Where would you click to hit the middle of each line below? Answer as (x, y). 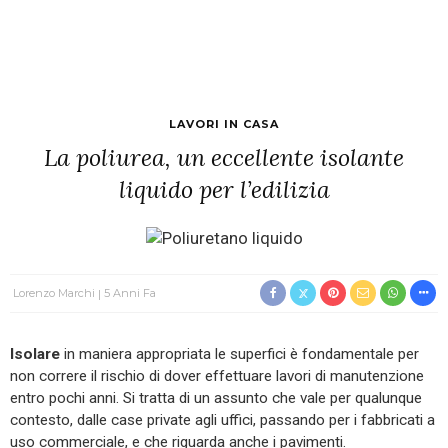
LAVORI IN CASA (224, 124)
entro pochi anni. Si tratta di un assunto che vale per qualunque (216, 397)
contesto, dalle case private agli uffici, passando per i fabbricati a (222, 419)
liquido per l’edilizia (224, 189)
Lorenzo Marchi (54, 292)
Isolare (35, 353)
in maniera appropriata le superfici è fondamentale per (239, 353)
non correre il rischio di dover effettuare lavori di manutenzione (217, 375)
